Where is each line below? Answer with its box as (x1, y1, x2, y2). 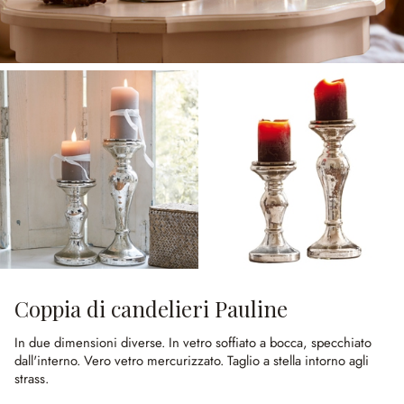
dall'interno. (14, 351, 84, 371)
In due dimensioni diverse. (14, 333, 169, 353)
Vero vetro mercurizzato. (84, 351, 227, 371)
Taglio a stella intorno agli (227, 351, 369, 371)
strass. (14, 369, 49, 389)
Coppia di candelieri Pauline (14, 294, 288, 323)
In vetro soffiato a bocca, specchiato (169, 333, 372, 353)
